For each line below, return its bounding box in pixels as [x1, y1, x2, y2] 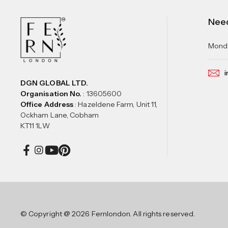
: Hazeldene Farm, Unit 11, [73, 100, 158, 109]
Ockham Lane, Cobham [20, 110, 99, 120]
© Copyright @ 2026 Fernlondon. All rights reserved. [20, 209, 195, 218]
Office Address [20, 100, 74, 109]
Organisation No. [20, 89, 82, 98]
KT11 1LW [20, 121, 50, 130]
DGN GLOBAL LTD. [20, 78, 89, 88]
